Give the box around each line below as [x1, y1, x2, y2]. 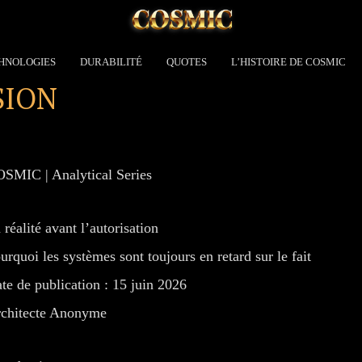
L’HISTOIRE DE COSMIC [231, 56, 346, 69]
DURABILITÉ [80, 56, 142, 69]
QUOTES [166, 56, 207, 69]
